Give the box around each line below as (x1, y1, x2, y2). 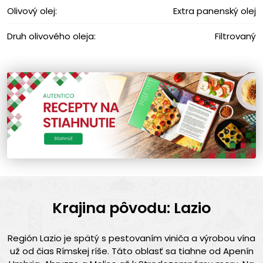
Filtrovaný (215, 29, 256, 42)
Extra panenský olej (173, 4, 256, 17)
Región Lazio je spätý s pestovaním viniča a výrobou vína (8, 231, 255, 244)
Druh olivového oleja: (7, 29, 96, 42)
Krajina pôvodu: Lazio (52, 197, 211, 218)
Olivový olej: (7, 4, 57, 17)
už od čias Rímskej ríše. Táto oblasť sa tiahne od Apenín (9, 244, 254, 257)
